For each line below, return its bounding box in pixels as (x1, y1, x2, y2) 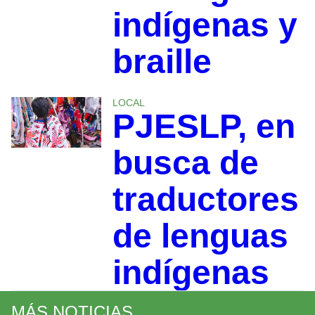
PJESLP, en (112, 107, 295, 145)
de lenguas (112, 217, 288, 255)
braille (112, 42, 212, 80)
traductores (112, 180, 299, 218)
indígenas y (112, 6, 297, 44)
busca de (112, 143, 259, 181)
